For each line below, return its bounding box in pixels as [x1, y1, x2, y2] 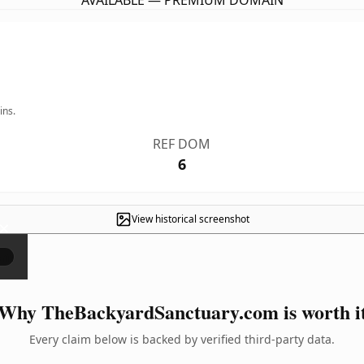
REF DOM [153, 135, 211, 153]
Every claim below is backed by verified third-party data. [29, 331, 335, 347]
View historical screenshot [131, 212, 249, 226]
